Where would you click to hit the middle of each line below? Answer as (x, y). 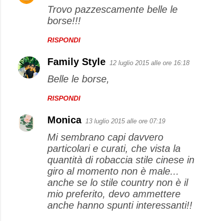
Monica (64, 120)
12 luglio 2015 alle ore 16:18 (149, 63)
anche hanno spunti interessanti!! (120, 205)
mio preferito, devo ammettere (114, 194)
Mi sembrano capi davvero (105, 137)
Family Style (76, 61)
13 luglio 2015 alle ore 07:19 (125, 121)
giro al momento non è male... (113, 171)
